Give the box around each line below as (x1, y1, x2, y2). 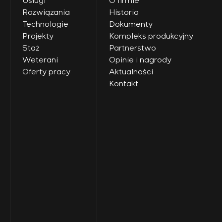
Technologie (22, 20, 68, 29)
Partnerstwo (109, 44, 156, 53)
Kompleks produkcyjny (109, 32, 193, 41)
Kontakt (109, 79, 138, 88)
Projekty (22, 32, 54, 41)
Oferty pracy (22, 67, 70, 76)
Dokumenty (109, 20, 153, 29)
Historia (109, 8, 139, 17)
